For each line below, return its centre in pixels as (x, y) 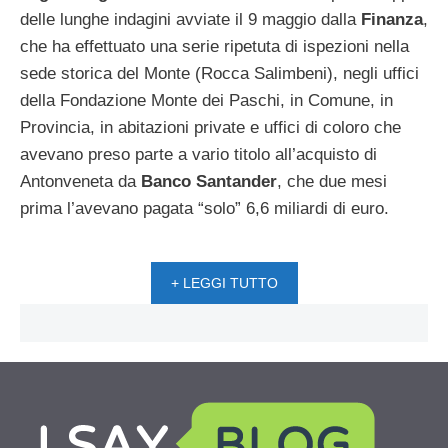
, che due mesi (332, 181)
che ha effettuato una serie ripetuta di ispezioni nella (214, 46)
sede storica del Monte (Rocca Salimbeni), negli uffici (219, 73)
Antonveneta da (80, 181)
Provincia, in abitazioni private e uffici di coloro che (210, 127)
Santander (236, 181)
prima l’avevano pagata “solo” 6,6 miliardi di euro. (204, 208)
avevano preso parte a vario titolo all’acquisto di (198, 154)
